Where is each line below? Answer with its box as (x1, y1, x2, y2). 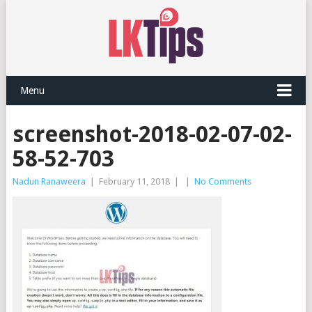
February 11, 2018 (98, 176, 170, 187)
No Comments (194, 176, 251, 187)
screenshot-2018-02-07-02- (12, 121, 292, 148)
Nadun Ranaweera (12, 176, 86, 187)
